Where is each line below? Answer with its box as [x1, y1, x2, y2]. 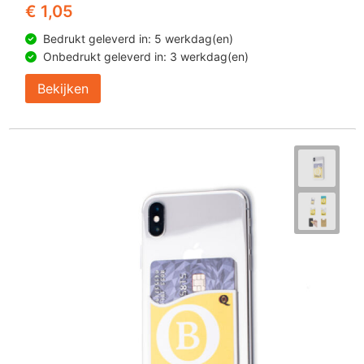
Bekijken [37, 80, 89, 97]
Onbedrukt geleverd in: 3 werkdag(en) [42, 50, 249, 63]
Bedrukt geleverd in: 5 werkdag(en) [42, 32, 233, 45]
